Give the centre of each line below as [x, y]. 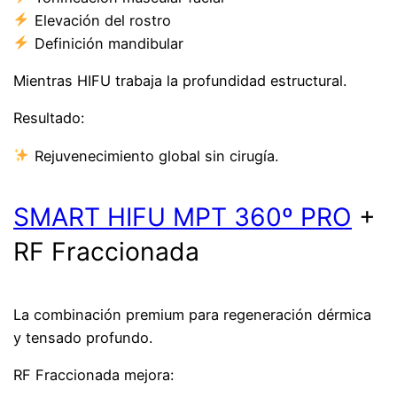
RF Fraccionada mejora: [94, 375]
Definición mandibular [106, 43]
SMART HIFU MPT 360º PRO [183, 218]
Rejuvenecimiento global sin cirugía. [154, 156]
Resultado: [49, 118]
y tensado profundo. [83, 337]
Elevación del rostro [100, 20]
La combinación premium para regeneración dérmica [193, 314]
